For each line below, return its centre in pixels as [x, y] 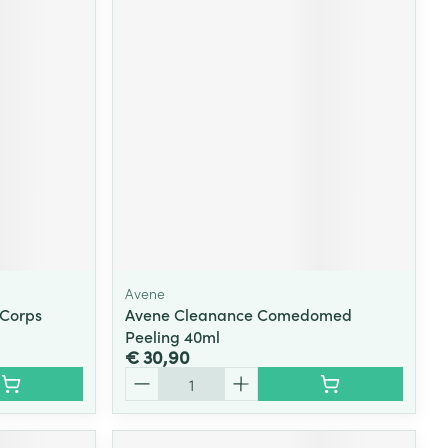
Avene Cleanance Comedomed [239, 313]
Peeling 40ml [173, 335]
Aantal [148, 375]
